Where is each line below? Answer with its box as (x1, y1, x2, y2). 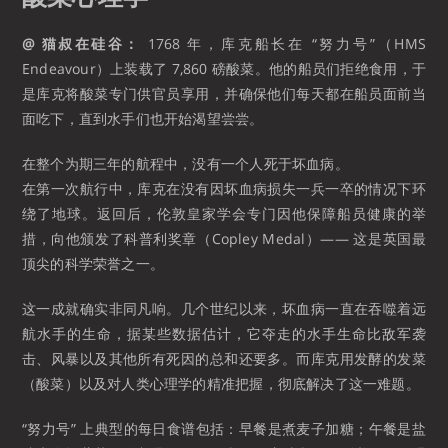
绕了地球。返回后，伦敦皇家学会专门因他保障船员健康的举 (22, 204, 426, 224)
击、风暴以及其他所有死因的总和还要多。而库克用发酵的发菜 (22, 349, 426, 369)
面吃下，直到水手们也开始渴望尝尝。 (22, 109, 264, 129)
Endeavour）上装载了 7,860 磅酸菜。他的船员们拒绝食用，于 (22, 59, 426, 79)
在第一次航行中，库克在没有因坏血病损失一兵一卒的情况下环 (22, 179, 426, 199)
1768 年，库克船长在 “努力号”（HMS (141, 34, 427, 54)
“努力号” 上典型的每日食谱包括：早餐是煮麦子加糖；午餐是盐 (22, 419, 426, 439)
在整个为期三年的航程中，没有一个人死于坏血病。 (22, 154, 349, 174)
